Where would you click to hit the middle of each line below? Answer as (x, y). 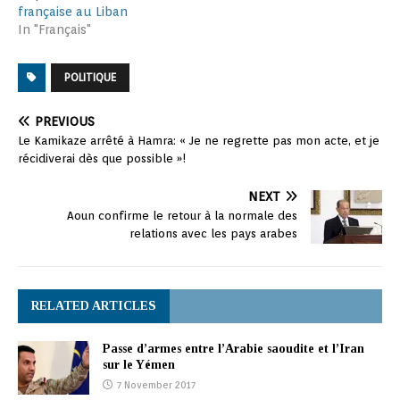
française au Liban (73, 12)
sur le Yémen (139, 365)
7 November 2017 (156, 385)
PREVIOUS (65, 122)
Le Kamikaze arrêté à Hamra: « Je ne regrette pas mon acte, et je (199, 141)
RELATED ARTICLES (94, 306)
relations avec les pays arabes (213, 234)
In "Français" (54, 30)
